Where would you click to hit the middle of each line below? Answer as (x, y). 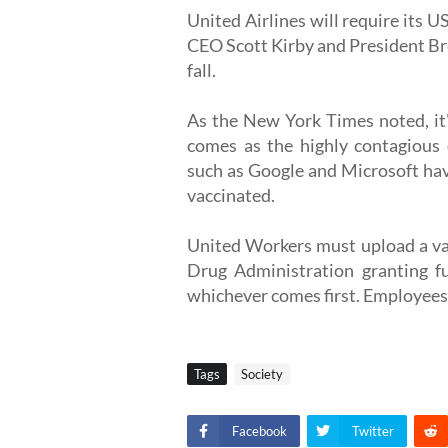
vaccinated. (231, 194)
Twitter (373, 430)
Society (262, 373)
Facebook (259, 430)
